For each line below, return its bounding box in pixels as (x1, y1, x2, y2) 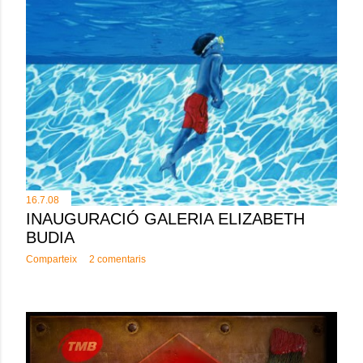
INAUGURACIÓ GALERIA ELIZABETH (26, 210, 305, 228)
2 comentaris (89, 254, 146, 266)
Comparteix (26, 254, 77, 266)
